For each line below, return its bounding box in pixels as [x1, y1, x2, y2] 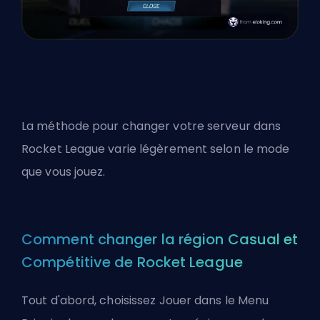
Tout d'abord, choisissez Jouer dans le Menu [21, 292, 269, 309]
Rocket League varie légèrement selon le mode [21, 141, 290, 158]
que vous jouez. [21, 164, 106, 181]
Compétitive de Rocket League [21, 252, 243, 273]
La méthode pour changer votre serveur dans [21, 118, 281, 135]
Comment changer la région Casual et [21, 229, 299, 250]
